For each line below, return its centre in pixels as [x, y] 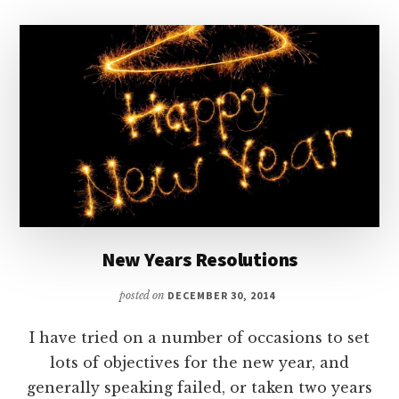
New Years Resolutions [199, 259]
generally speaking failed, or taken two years [199, 387]
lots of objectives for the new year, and [199, 362]
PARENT [279, 94]
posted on [144, 295]
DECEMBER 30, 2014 [221, 295]
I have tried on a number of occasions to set [199, 338]
